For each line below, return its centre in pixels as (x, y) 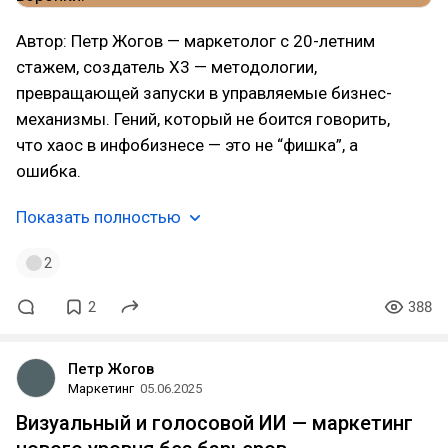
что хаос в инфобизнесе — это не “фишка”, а (187, 145)
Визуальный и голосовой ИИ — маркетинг (214, 423)
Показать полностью (98, 217)
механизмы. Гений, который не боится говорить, (203, 119)
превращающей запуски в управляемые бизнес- (204, 93)
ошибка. (48, 171)
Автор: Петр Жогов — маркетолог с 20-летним (195, 41)
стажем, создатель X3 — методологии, (166, 67)
